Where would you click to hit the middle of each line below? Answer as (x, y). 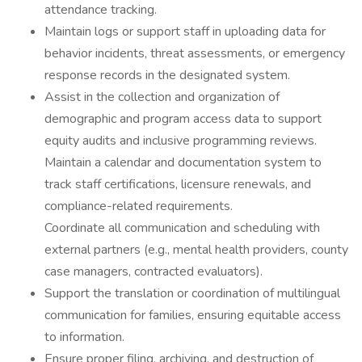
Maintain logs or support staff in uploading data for (185, 32)
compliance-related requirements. (139, 206)
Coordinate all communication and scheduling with (182, 228)
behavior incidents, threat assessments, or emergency (195, 53)
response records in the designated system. (167, 75)
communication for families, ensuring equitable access (193, 315)
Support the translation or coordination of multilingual (192, 293)
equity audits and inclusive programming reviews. (181, 141)
